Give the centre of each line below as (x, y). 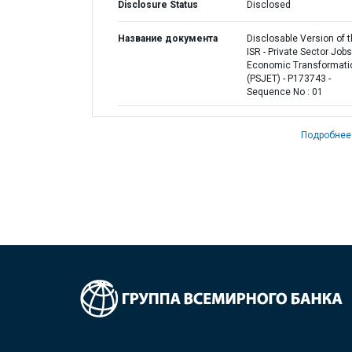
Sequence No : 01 (284, 92)
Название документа (168, 38)
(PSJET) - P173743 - (288, 79)
